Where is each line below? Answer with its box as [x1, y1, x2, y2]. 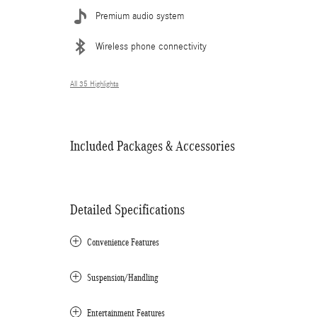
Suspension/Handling [87, 272, 158, 283]
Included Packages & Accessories [70, 137, 235, 154]
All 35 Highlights [70, 79, 119, 88]
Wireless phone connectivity [96, 40, 207, 52]
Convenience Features [87, 236, 159, 248]
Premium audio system [96, 10, 184, 22]
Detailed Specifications [70, 201, 185, 217]
